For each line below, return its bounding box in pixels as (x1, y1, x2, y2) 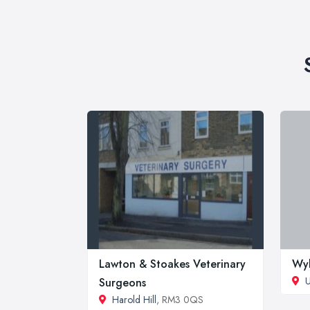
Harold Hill (112, 292, 156, 307)
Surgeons (99, 274, 146, 291)
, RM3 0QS (156, 292, 203, 307)
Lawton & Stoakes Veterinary (99, 255, 246, 272)
